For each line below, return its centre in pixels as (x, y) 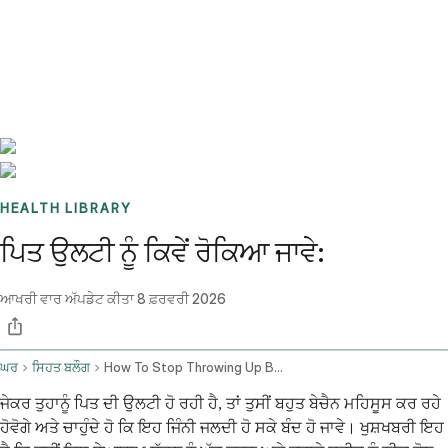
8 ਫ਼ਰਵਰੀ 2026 (181, 299)
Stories (124, 25)
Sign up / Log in (100, 49)
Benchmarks (63, 25)
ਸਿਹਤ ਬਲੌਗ (61, 368)
